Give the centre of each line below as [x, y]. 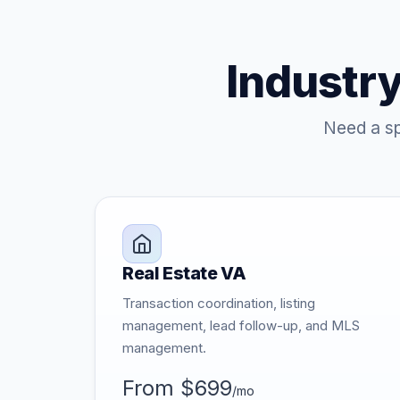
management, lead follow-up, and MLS [241, 325]
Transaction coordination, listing [219, 303]
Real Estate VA [184, 273]
